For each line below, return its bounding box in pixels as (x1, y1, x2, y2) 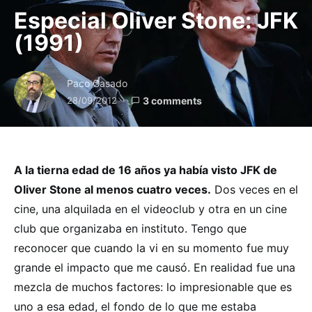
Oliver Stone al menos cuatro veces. (14, 182, 211, 197)
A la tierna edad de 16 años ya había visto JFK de (14, 163, 277, 178)
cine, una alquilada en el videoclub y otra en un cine (14, 202, 287, 217)
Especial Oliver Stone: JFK (14, 7, 298, 35)
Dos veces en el (211, 182, 298, 197)
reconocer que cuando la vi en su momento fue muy (14, 241, 289, 256)
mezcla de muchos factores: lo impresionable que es (14, 280, 292, 295)
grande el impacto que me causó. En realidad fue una (14, 260, 295, 275)
